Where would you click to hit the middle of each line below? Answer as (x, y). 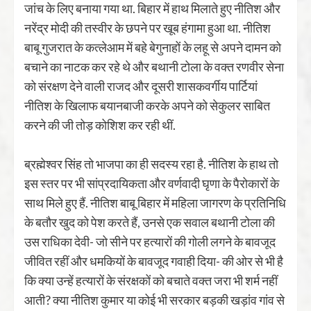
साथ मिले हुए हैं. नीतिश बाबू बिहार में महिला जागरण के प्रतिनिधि (155, 203)
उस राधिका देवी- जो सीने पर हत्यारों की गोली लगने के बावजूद (150, 242)
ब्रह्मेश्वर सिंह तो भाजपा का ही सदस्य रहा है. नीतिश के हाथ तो (151, 164)
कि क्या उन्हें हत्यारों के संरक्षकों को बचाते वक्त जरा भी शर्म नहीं (151, 280)
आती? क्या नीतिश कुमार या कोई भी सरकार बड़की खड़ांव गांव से (154, 300)
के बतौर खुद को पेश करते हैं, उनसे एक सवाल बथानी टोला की (150, 222)
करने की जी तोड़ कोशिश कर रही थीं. (101, 125)
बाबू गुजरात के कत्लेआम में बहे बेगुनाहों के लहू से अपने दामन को (153, 47)
